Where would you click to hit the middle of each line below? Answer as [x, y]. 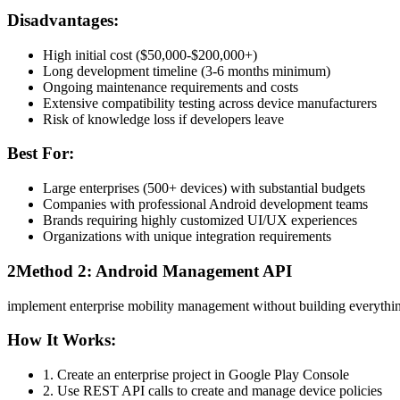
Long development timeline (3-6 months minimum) [187, 71]
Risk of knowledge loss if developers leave [163, 119]
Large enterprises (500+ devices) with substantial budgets [204, 188]
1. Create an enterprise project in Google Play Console [196, 375]
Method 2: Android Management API [154, 271]
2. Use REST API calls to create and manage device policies [212, 391]
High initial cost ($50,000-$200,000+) [150, 54]
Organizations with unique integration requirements [187, 237]
